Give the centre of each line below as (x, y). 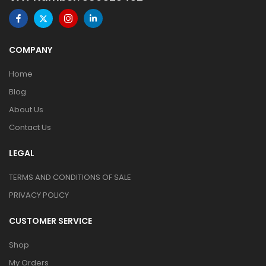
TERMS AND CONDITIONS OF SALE (70, 177)
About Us (26, 110)
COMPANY (31, 50)
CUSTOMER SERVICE (50, 221)
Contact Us (30, 127)
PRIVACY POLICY (39, 195)
